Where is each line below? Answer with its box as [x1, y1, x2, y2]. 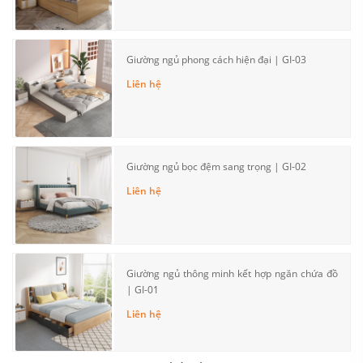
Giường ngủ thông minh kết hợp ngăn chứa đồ [126, 266, 338, 280]
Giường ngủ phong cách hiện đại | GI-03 [126, 53, 306, 67]
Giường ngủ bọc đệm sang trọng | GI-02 [126, 160, 306, 174]
